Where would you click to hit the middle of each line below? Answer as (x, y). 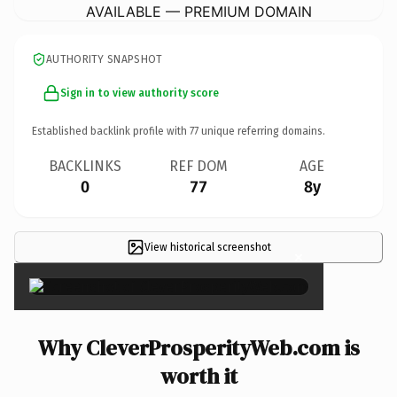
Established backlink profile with (111, 131)
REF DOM (198, 166)
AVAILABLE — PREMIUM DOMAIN (198, 11)
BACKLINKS (85, 166)
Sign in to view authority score (140, 93)
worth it (198, 376)
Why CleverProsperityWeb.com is (198, 347)
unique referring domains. (262, 131)
